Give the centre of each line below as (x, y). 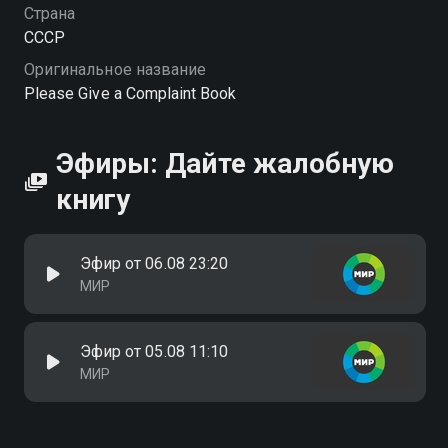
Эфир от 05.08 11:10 (154, 351)
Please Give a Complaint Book (130, 93)
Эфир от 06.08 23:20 (154, 263)
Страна (50, 13)
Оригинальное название (115, 69)
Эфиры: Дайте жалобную (225, 163)
